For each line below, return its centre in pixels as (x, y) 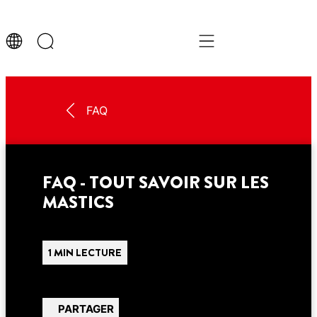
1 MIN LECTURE (85, 253)
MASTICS (78, 202)
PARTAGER (86, 309)
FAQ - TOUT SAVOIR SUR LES (155, 183)
